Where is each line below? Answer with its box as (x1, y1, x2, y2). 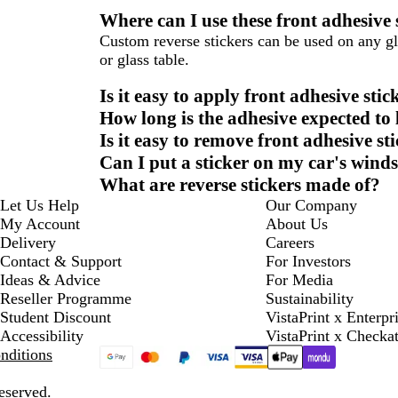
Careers (265, 234, 314, 252)
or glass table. (99, 51, 189, 69)
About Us (265, 215, 328, 234)
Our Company (265, 196, 357, 215)
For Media (265, 271, 333, 290)
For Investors (265, 252, 351, 271)
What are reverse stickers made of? (99, 174, 380, 196)
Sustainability (265, 290, 354, 308)
